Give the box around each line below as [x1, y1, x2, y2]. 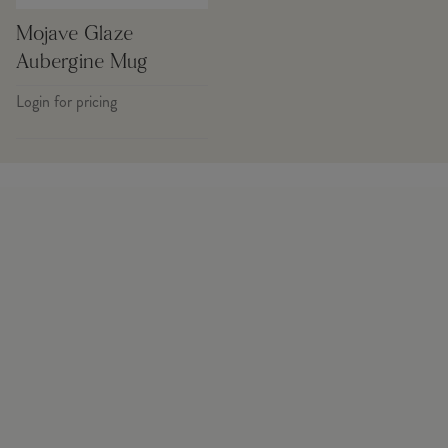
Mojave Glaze [16, 24, 133, 45]
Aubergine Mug [16, 52, 148, 73]
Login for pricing [16, 89, 117, 113]
